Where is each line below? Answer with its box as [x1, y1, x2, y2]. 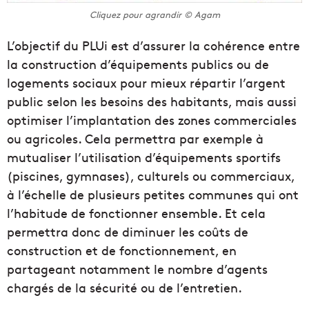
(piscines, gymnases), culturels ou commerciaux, [7, 166, 295, 184]
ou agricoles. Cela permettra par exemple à [7, 129, 263, 147]
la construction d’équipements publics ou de [7, 54, 269, 72]
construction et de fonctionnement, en [7, 241, 237, 259]
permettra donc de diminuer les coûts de [7, 222, 248, 240]
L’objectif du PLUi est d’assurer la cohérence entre [7, 36, 300, 54]
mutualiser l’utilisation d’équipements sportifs [7, 148, 281, 166]
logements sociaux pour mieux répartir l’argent [7, 73, 286, 91]
